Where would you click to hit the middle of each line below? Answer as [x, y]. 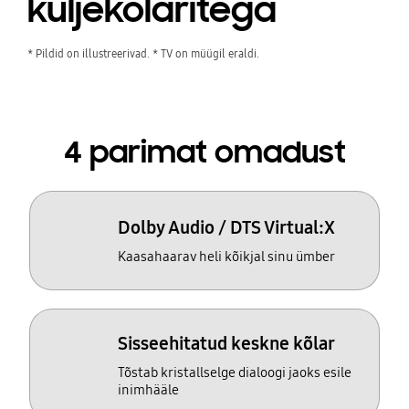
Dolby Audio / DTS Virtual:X [227, 228]
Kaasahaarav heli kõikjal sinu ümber [227, 257]
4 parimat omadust [204, 153]
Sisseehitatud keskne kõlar [227, 343]
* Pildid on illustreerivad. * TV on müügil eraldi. [143, 53]
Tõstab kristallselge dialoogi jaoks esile [235, 372]
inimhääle [149, 389]
